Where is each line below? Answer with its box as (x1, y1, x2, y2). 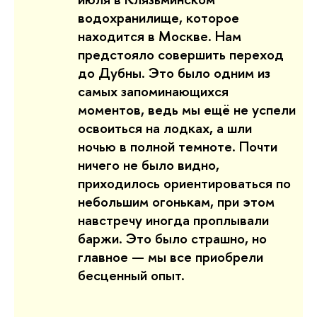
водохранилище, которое (78, 8, 239, 28)
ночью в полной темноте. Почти (78, 137, 277, 156)
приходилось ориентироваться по (78, 173, 291, 193)
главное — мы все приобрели (78, 247, 263, 267)
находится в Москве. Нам (78, 26, 241, 46)
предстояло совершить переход (78, 45, 284, 64)
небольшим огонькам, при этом (78, 192, 275, 212)
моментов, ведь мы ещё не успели (78, 100, 296, 120)
